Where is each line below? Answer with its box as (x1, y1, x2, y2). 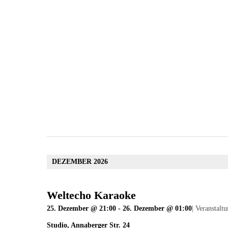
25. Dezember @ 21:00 (47, 205, 116, 213)
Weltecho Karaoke (47, 189, 136, 202)
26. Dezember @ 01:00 (123, 205, 192, 213)
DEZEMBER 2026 (52, 158, 108, 166)
